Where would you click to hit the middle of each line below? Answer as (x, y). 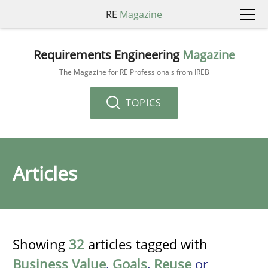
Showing (41, 244)
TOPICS (142, 103)
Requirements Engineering (108, 54)
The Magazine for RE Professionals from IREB (134, 72)
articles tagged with (146, 244)
